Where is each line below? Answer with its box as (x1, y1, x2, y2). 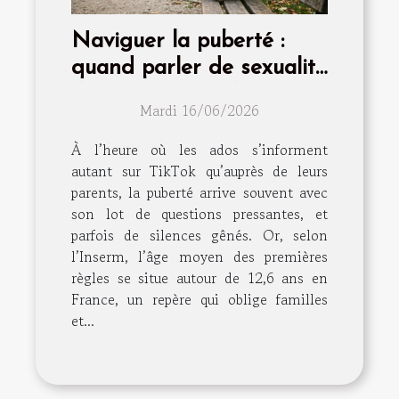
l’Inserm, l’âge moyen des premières (71, 245, 328, 267)
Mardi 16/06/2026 (140, 99, 259, 121)
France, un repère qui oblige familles (71, 288, 328, 310)
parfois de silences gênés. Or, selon (71, 224, 328, 246)
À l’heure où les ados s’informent (71, 138, 328, 160)
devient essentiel (71, 83, 237, 106)
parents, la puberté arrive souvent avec (71, 181, 328, 203)
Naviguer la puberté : (71, 29, 284, 53)
